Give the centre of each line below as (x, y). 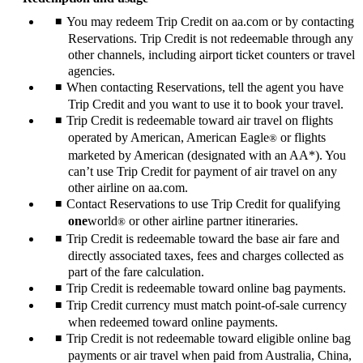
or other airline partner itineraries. (212, 221)
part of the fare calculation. (136, 272)
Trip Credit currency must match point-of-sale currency (207, 305)
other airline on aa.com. (128, 188)
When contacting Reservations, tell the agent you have (205, 88)
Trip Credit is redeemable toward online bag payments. (206, 288)
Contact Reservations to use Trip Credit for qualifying (203, 204)
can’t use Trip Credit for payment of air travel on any (203, 172)
